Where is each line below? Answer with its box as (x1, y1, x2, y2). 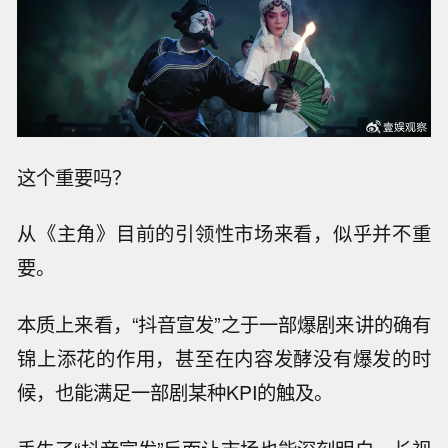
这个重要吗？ (17, 162, 132, 191)
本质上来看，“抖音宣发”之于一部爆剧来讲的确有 (17, 310, 431, 339)
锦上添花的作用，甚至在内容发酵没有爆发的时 (17, 344, 431, 373)
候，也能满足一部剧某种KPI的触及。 (17, 378, 334, 407)
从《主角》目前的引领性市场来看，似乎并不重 (17, 219, 431, 248)
